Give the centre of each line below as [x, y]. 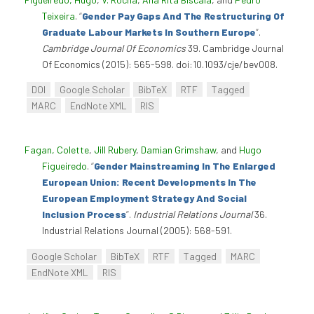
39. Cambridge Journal [235, 48]
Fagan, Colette [57, 150]
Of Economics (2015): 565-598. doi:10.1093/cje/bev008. [160, 64]
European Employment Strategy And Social [144, 198]
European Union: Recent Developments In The [149, 182]
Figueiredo [64, 166]
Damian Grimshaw [178, 150]
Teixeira [59, 15]
